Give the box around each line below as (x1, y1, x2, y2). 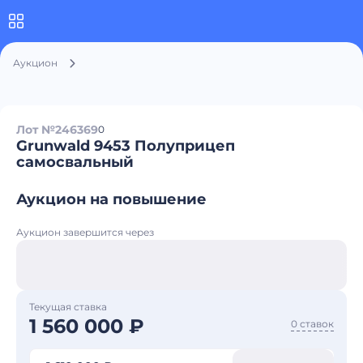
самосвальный (16, 153, 134, 171)
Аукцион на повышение (16, 190, 207, 208)
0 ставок (291, 318, 334, 330)
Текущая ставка (29, 301, 107, 313)
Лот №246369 (16, 122, 98, 137)
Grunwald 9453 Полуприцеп (16, 137, 235, 155)
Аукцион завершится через (16, 226, 154, 238)
